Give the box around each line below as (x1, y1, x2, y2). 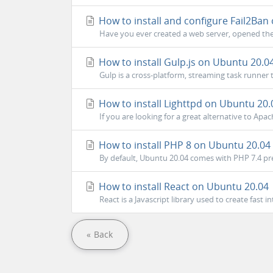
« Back (87, 229, 113, 240)
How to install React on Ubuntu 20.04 (96, 180, 269, 193)
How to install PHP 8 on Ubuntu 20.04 (96, 138, 271, 152)
